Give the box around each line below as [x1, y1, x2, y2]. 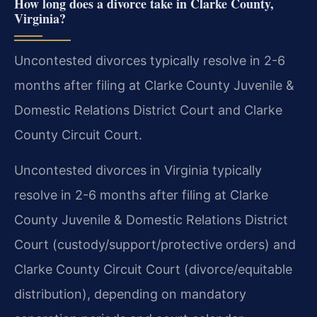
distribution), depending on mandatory [14, 287, 246, 302]
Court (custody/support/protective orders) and [14, 237, 296, 253]
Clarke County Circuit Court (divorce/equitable [14, 262, 292, 277]
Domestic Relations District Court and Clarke [14, 103, 282, 118]
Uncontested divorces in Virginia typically [14, 163, 262, 178]
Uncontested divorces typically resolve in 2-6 [14, 53, 285, 69]
